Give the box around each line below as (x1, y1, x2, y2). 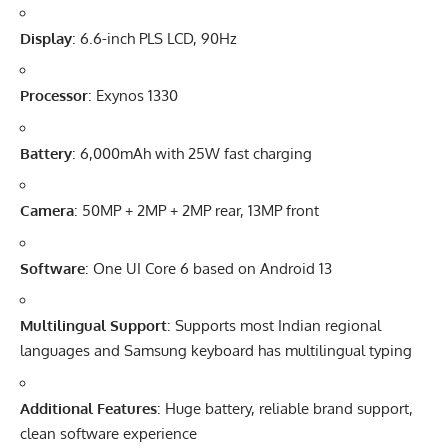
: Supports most (167, 316, 278, 336)
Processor (20, 86, 88, 106)
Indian (278, 316, 321, 336)
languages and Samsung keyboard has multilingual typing (20, 341, 412, 361)
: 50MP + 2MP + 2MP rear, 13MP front (74, 201, 319, 221)
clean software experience (20, 423, 197, 443)
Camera (20, 201, 74, 221)
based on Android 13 (189, 258, 332, 278)
